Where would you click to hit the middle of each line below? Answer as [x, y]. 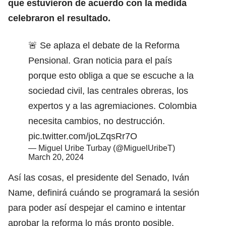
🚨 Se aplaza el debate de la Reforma [104, 45]
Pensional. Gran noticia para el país [100, 60]
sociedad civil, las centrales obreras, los [108, 91]
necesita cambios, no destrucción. [97, 121]
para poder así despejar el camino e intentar [97, 208]
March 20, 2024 [56, 157]
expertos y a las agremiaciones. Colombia [112, 106]
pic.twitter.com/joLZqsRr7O [83, 136]
